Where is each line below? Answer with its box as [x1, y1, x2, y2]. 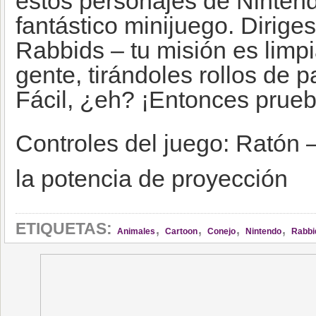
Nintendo [245, 226, 281, 236]
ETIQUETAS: [16, 219, 112, 238]
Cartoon [165, 226, 197, 236]
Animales [117, 226, 155, 236]
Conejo [207, 226, 236, 236]
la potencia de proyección [16, 166, 288, 192]
